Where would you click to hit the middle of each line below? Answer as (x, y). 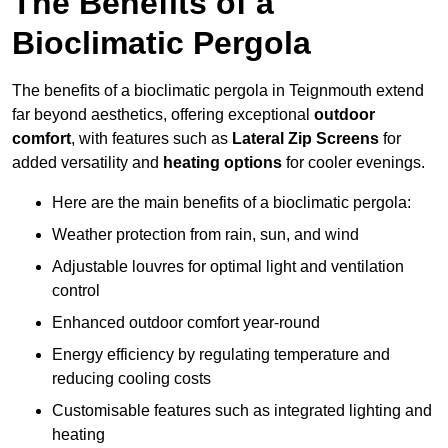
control (76, 291)
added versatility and (87, 163)
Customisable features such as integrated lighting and (242, 411)
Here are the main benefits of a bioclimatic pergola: (231, 203)
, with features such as (151, 139)
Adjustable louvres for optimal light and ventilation (228, 267)
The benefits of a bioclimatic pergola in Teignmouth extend (218, 91)
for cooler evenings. (353, 163)
